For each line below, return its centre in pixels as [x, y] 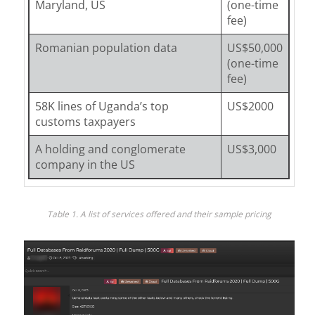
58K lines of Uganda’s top [102, 106]
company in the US [85, 164]
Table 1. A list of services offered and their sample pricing [159, 214]
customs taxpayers [85, 121]
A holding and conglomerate [110, 149]
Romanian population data [106, 47]
